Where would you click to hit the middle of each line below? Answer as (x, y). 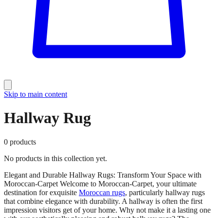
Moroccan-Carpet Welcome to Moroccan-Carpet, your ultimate (100, 183)
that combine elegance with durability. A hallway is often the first (103, 201)
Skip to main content (36, 94)
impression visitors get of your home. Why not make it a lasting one (107, 210)
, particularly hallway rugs (165, 192)
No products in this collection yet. (55, 158)
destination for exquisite (41, 192)
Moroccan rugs (102, 192)
